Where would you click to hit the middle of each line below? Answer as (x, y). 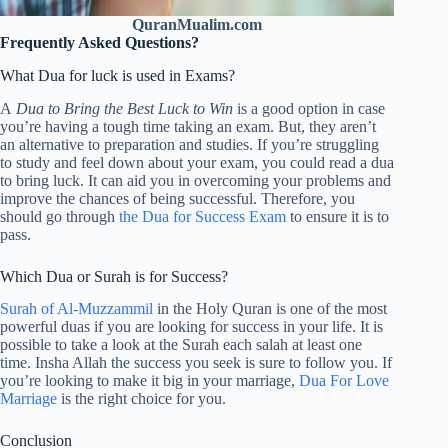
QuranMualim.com (197, 25)
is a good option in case (309, 108)
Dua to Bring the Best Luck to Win (124, 108)
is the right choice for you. (141, 399)
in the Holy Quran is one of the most (270, 309)
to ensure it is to (337, 216)
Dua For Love (344, 381)
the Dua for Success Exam (202, 216)
